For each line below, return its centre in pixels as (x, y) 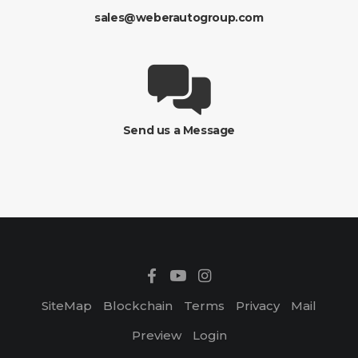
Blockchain (138, 306)
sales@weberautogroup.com (179, 18)
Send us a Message (179, 130)
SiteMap (67, 306)
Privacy (258, 306)
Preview (156, 335)
